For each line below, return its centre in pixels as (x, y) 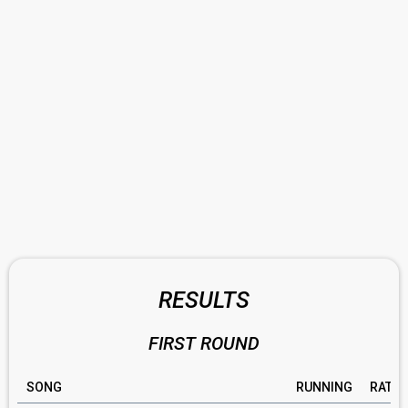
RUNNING (324, 387)
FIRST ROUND (204, 343)
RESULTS (204, 300)
